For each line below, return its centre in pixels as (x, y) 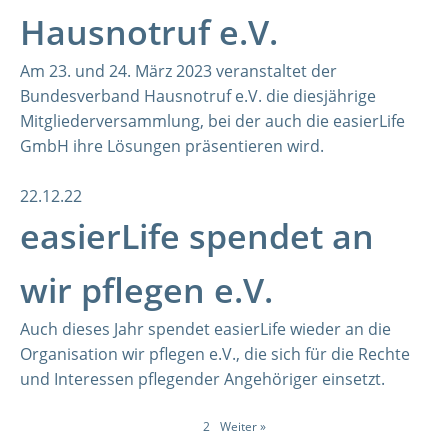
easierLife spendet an (197, 236)
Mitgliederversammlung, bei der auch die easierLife (212, 121)
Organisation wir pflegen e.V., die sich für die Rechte (215, 354)
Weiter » (243, 426)
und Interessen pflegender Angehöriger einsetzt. (202, 379)
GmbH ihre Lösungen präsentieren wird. (172, 146)
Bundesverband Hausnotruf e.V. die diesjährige (198, 96)
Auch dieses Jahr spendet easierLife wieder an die (205, 329)
